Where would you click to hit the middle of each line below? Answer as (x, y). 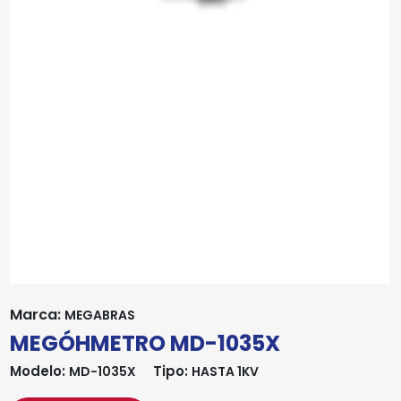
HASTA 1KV (225, 371)
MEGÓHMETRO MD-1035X (145, 343)
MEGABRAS (99, 315)
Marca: (37, 314)
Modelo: (39, 371)
